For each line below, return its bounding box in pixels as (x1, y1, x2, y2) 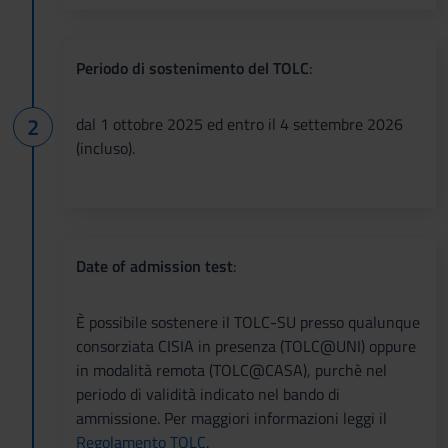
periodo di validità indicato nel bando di (76, 381, 340, 406)
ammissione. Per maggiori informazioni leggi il (76, 405, 387, 430)
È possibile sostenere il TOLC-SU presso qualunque (76, 309, 420, 334)
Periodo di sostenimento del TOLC (76, 55, 309, 80)
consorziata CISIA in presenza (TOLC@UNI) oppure (76, 333, 416, 358)
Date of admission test (76, 253, 233, 278)
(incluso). (76, 135, 135, 160)
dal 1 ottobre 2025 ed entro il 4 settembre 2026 (76, 111, 403, 136)
